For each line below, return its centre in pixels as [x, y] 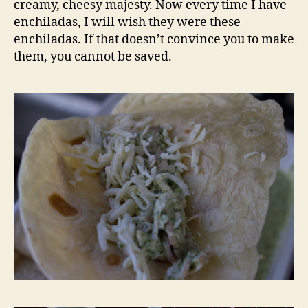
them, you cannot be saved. [93, 57]
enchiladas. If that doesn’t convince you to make [154, 40]
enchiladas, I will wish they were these [127, 23]
